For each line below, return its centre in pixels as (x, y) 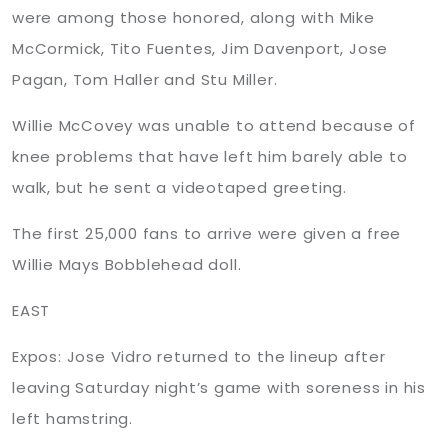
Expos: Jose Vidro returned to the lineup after (199, 356)
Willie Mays (56, 264)
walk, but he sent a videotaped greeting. (179, 187)
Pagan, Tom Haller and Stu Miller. (145, 79)
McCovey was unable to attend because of (234, 125)
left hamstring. (73, 418)
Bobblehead (154, 264)
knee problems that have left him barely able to (210, 156)
